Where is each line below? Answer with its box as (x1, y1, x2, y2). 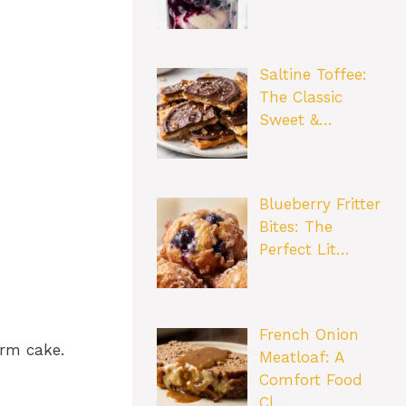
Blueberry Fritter (258, 195, 381, 214)
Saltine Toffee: (258, 64, 367, 83)
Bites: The (258, 217, 333, 237)
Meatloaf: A (258, 347, 343, 366)
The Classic (258, 87, 343, 106)
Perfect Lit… (258, 240, 350, 259)
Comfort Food (258, 370, 362, 389)
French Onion (258, 324, 359, 343)
